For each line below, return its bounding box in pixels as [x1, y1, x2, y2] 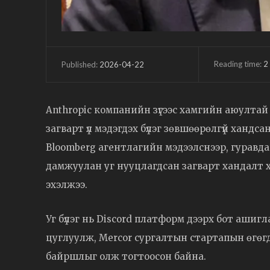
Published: [61, 59, 98, 69]
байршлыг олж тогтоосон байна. [46, 250, 206, 262]
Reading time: [213, 58, 263, 69]
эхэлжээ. [46, 178, 87, 190]
